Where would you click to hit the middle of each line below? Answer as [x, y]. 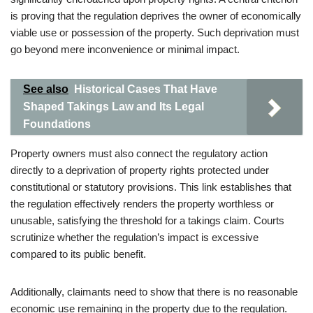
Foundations [57, 124]
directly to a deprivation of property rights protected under [140, 170]
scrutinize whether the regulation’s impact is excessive [134, 237]
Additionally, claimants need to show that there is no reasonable [154, 292]
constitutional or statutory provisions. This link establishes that [151, 187]
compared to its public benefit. [78, 254]
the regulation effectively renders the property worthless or [142, 204]
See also [46, 89]
